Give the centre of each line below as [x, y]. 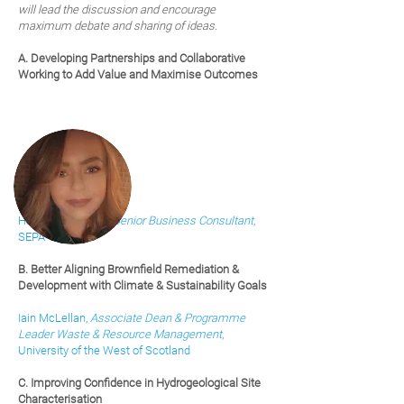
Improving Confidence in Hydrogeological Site [146, 383]
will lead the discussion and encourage [117, 9]
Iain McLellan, [54, 318]
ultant [239, 220]
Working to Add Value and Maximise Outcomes [138, 74]
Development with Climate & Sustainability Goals [142, 285]
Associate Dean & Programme [168, 318]
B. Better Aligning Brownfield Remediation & [129, 269]
